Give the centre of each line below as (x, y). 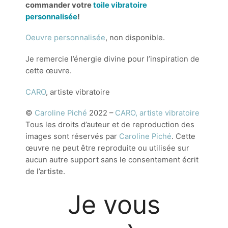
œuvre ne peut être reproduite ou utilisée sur (107, 148)
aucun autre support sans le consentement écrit (112, 160)
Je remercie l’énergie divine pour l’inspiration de (112, 59)
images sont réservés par (72, 137)
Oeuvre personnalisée (65, 38)
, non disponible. (135, 38)
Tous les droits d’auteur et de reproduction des (110, 125)
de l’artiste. (45, 172)
